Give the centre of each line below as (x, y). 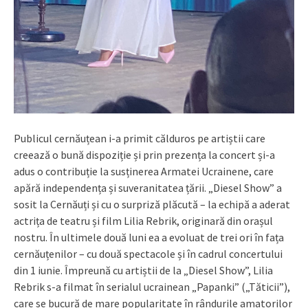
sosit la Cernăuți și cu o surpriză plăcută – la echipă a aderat (152, 204)
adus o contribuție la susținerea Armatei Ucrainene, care (144, 171)
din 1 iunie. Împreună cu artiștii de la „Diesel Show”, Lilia (143, 270)
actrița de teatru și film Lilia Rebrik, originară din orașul (143, 220)
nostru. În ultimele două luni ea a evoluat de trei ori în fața (149, 237)
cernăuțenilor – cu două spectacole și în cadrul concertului (148, 253)
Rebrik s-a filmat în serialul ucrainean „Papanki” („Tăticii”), (152, 286)
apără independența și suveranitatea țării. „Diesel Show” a (148, 187)
